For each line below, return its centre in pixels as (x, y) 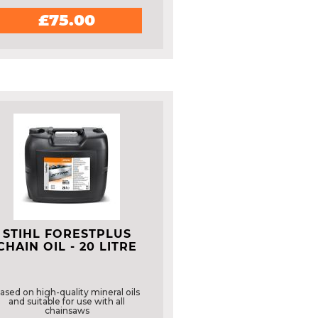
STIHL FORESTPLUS (67, 234)
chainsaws (67, 311)
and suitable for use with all (67, 301)
